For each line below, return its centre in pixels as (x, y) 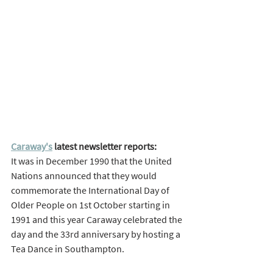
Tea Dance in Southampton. (69, 249)
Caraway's (32, 147)
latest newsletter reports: (105, 147)
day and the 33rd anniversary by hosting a (97, 234)
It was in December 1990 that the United (92, 161)
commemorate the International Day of (91, 190)
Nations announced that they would (85, 176)
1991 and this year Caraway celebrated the (97, 220)
